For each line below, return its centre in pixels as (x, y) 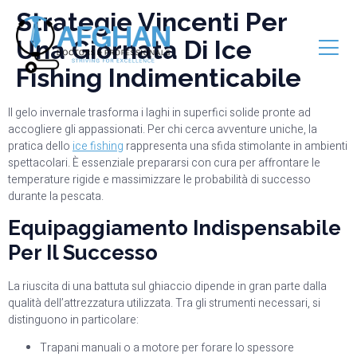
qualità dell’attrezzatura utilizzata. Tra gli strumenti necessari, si (164, 303)
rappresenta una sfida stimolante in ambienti (235, 146)
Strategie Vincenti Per (151, 22)
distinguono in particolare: (73, 320)
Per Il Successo (83, 253)
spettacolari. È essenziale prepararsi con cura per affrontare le (164, 163)
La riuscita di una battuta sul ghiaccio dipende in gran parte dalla (167, 286)
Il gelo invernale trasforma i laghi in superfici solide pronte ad (159, 112)
